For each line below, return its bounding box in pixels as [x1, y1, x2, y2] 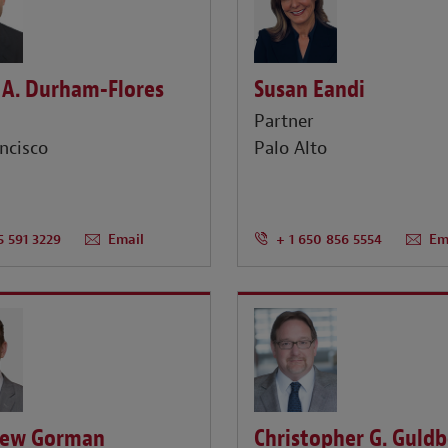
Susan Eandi [254, 73, 366, 104]
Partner [254, 110, 315, 134]
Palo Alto [254, 137, 328, 161]
